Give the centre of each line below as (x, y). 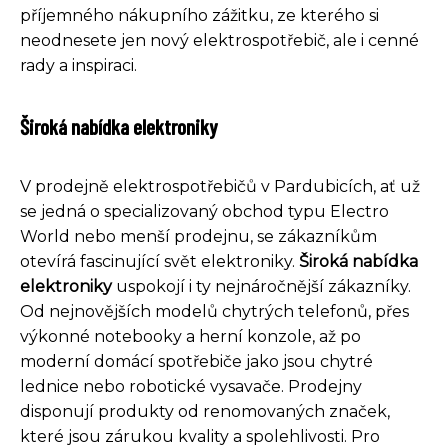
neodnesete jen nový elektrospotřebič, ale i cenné (219, 40)
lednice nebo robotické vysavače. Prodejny (191, 386)
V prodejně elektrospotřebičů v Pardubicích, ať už (220, 186)
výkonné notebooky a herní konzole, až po (190, 336)
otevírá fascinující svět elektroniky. (159, 261)
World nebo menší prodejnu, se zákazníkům (198, 236)
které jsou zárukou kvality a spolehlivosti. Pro (200, 436)
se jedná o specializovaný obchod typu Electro (204, 211)
